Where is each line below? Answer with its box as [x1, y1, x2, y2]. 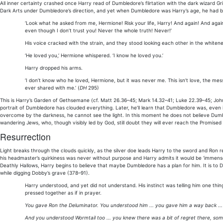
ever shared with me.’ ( [25, 85, 80, 91]
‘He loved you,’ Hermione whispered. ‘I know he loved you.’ [25, 52, 163, 58]
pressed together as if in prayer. [25, 190, 102, 196]
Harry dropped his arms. [25, 65, 83, 71]
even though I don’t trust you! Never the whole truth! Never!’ [25, 27, 172, 33]
